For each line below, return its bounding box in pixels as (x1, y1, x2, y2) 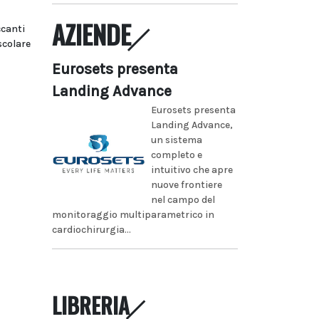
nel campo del (150, 193, 215, 206)
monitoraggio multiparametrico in (52, 208, 214, 221)
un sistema (150, 133, 202, 146)
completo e (150, 148, 202, 161)
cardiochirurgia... (52, 223, 131, 236)
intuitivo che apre (150, 163, 233, 176)
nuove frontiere (150, 178, 222, 191)
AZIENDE (52, 15, 131, 53)
